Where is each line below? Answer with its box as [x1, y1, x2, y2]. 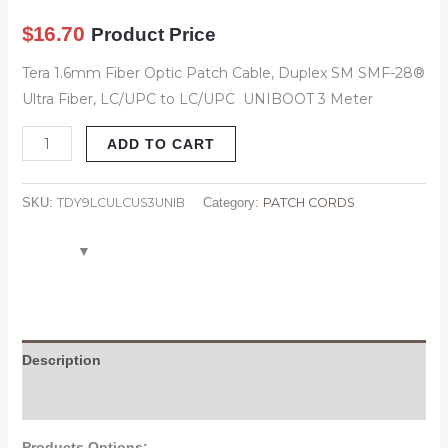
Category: [202, 195, 263, 210]
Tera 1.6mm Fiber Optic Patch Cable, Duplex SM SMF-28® [21, 64, 425, 83]
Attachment [21, 391, 101, 408]
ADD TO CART [107, 136, 216, 153]
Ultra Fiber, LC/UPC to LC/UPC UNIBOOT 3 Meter [21, 90, 373, 109]
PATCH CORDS [262, 194, 355, 210]
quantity [20, 36, 79, 55]
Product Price [91, 24, 217, 46]
